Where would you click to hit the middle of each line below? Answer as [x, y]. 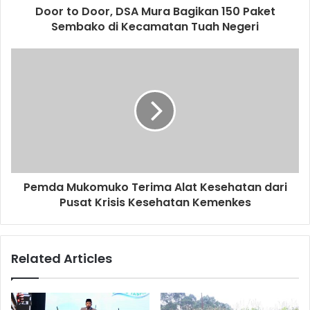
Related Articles [62, 259]
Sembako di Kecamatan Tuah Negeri [155, 27]
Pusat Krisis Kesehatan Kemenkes [155, 203]
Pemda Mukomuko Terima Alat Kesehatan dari [155, 188]
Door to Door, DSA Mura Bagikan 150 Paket [155, 12]
